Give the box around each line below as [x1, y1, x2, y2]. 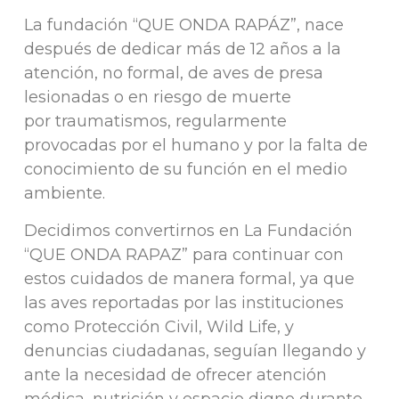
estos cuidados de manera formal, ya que [23, 268, 354, 289]
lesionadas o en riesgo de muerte [23, 87, 291, 108]
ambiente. [23, 183, 105, 204]
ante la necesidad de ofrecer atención [23, 364, 327, 385]
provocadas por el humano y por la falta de [23, 135, 368, 156]
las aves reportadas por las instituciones [23, 292, 344, 313]
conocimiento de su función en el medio [23, 159, 347, 180]
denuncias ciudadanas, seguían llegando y [23, 340, 366, 361]
